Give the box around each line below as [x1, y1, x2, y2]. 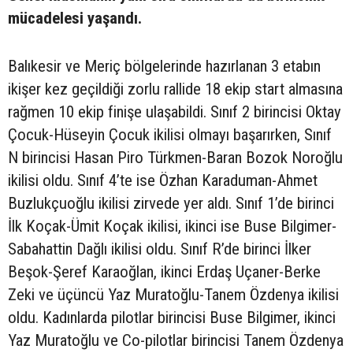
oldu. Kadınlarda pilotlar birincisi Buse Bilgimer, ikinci [8, 307, 336, 327]
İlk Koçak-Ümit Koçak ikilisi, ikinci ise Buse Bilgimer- [8, 216, 336, 236]
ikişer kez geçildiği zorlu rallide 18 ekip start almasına [8, 79, 343, 98]
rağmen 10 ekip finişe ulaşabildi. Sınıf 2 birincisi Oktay [8, 102, 341, 121]
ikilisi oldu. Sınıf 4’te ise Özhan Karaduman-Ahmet [8, 170, 318, 190]
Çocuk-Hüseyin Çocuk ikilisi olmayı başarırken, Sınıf [8, 124, 332, 144]
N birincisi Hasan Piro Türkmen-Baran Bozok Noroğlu [8, 147, 343, 167]
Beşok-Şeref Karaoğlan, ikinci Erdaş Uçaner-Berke [8, 262, 321, 281]
